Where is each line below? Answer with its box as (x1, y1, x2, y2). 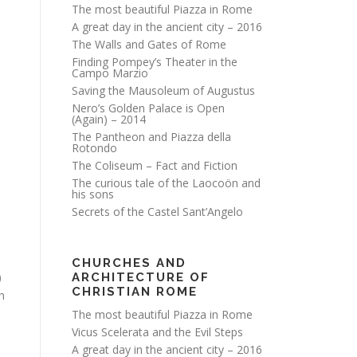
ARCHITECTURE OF (72, 270, 210, 284)
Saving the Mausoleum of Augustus (72, 83, 255, 98)
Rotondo (72, 140, 117, 155)
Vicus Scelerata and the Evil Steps (72, 324, 243, 339)
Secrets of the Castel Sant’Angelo (72, 204, 243, 219)
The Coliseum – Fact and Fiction (72, 158, 237, 173)
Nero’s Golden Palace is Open (72, 100, 225, 116)
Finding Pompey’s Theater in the (72, 54, 237, 69)
